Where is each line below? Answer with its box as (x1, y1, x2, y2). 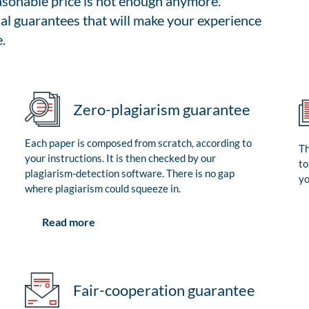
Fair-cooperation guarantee (73, 281, 255, 300)
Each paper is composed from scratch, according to (25, 137, 252, 150)
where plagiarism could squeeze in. (25, 182, 181, 195)
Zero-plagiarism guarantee (73, 100, 250, 119)
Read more (42, 215, 95, 229)
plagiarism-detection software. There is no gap (25, 167, 235, 180)
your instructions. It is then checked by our (25, 152, 216, 165)
